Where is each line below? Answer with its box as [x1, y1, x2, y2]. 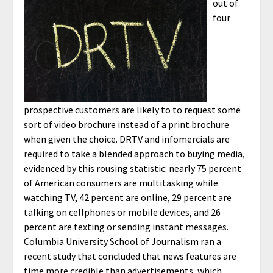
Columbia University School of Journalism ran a [23, 235, 221, 247]
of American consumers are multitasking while [23, 176, 218, 189]
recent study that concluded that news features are [23, 249, 236, 262]
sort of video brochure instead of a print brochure [23, 118, 229, 130]
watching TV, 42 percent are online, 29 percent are [23, 191, 232, 204]
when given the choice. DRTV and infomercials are [23, 132, 230, 145]
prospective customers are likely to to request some [23, 103, 241, 116]
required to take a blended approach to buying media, [23, 147, 245, 160]
